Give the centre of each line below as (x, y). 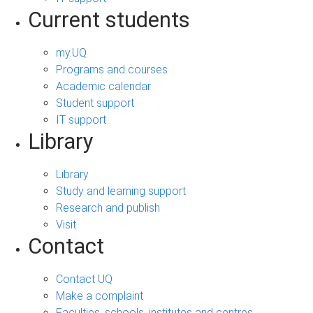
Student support (95, 103)
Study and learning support (121, 191)
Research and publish (108, 208)
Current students (109, 20)
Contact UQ (84, 279)
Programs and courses (112, 70)
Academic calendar (103, 87)
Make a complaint (100, 296)
